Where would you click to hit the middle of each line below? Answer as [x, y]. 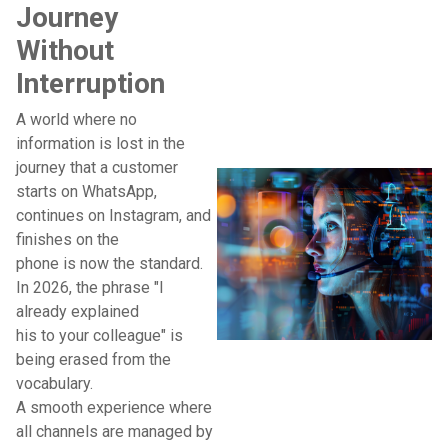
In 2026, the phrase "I [90, 287]
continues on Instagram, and [113, 215]
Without [65, 50]
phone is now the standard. [109, 263]
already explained [77, 311]
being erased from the [93, 359]
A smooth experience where [114, 407]
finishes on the [67, 239]
